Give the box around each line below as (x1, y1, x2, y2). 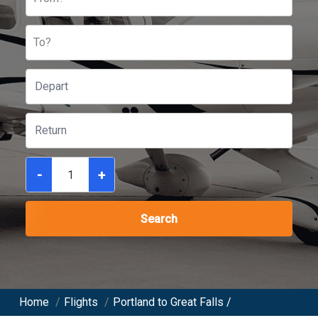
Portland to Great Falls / (113, 295, 231, 309)
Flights (64, 295, 98, 309)
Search (141, 212, 177, 226)
